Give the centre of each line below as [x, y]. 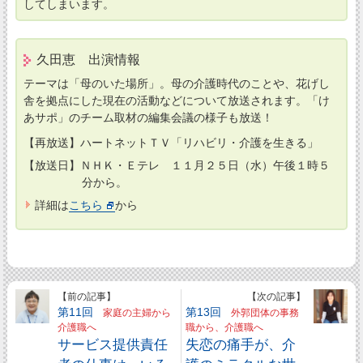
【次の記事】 [276, 296]
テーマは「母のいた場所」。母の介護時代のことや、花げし [176, 83]
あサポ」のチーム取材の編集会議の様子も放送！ [148, 117]
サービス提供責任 [113, 344]
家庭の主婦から [132, 312]
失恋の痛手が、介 [241, 344]
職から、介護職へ [230, 327]
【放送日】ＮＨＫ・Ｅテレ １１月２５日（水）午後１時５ [176, 166]
